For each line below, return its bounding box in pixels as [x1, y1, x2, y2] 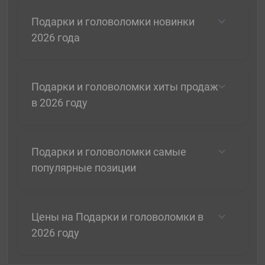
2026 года [31, 31, 80, 44]
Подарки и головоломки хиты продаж [31, 80, 218, 93]
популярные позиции [31, 161, 136, 174]
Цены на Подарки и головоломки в [31, 211, 203, 224]
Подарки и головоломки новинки [31, 15, 195, 28]
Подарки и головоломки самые [31, 146, 186, 159]
